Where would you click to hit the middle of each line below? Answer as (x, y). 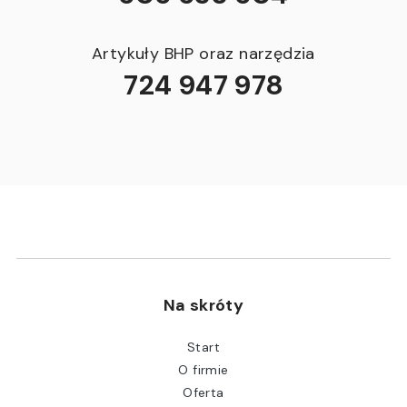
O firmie (203, 370)
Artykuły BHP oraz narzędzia (203, 54)
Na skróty (203, 306)
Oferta (203, 393)
